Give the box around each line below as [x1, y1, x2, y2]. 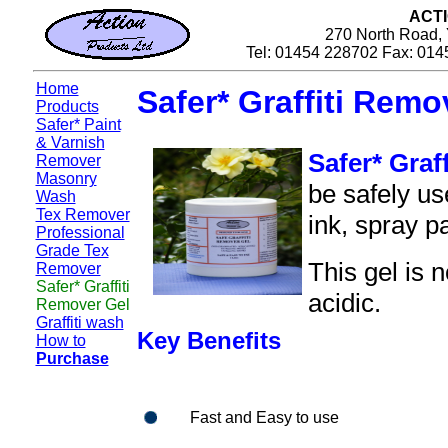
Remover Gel [35, 296, 130, 313]
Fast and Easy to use [190, 409, 339, 426]
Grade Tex [35, 242, 109, 259]
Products [35, 98, 99, 115]
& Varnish [35, 134, 105, 151]
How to [35, 332, 86, 349]
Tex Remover [35, 206, 130, 223]
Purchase [35, 350, 109, 367]
